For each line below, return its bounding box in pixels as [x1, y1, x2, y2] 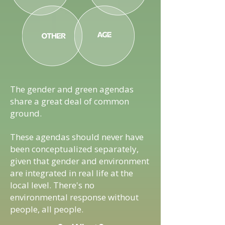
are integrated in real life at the [10, 167, 133, 179]
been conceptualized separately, [10, 143, 139, 155]
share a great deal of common [10, 95, 129, 107]
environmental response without [10, 191, 139, 203]
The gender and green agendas [10, 83, 134, 95]
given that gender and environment [10, 155, 149, 167]
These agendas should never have [10, 131, 144, 143]
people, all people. [10, 203, 83, 215]
